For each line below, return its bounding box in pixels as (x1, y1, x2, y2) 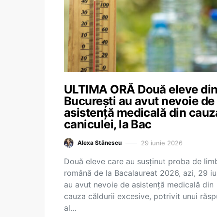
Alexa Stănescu (77, 139, 122, 146)
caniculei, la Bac (64, 117, 152, 131)
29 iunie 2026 (141, 139, 183, 147)
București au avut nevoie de (64, 94, 215, 108)
